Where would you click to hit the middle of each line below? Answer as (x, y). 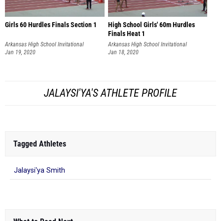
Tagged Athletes (40, 144)
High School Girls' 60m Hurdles (151, 25)
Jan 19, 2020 (20, 52)
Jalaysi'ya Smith (39, 171)
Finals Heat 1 (126, 34)
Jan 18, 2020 (123, 52)
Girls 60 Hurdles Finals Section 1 (51, 25)
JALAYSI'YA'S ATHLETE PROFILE (110, 93)
